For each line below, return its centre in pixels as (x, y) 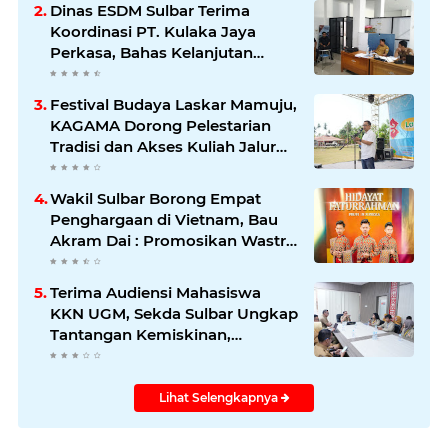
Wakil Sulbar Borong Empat (155, 198)
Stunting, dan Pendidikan (146, 355)
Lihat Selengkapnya (219, 397)
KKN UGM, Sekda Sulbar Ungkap (174, 313)
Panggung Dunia (114, 282)
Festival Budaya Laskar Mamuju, (173, 104)
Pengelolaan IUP (113, 73)
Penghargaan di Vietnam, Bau (164, 219)
